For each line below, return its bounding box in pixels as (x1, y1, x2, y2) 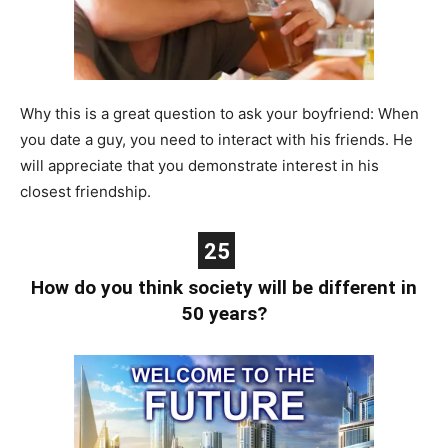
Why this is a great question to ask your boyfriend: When (20, 103, 419, 123)
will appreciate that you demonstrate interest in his (20, 155, 379, 175)
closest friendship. (20, 181, 151, 201)
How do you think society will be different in (31, 275, 417, 299)
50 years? (181, 301, 267, 325)
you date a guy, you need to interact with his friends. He (20, 129, 413, 149)
